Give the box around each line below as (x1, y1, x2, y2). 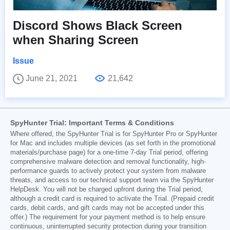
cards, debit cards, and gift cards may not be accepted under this (10, 204, 204, 212)
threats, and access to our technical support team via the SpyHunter (10, 176, 214, 184)
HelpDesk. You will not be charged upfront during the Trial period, (10, 185, 203, 193)
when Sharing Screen (13, 32, 139, 47)
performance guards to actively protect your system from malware (10, 167, 206, 175)
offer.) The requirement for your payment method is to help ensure (10, 213, 205, 221)
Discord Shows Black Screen (13, 18, 182, 32)
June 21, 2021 (26, 73, 80, 83)
